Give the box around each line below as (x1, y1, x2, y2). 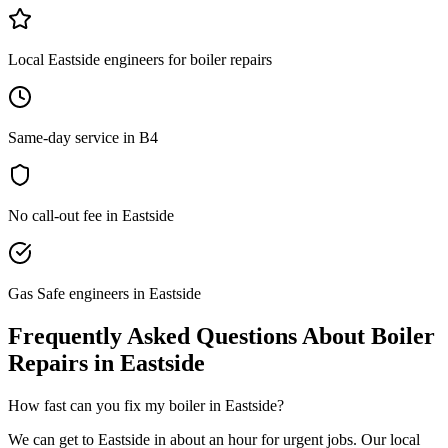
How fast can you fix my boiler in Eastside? (8, 397, 284, 415)
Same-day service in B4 (8, 129, 158, 147)
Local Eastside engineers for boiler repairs (8, 51, 272, 69)
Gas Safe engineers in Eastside (8, 285, 201, 303)
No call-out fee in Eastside (8, 207, 174, 225)
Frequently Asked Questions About (8, 323, 371, 350)
